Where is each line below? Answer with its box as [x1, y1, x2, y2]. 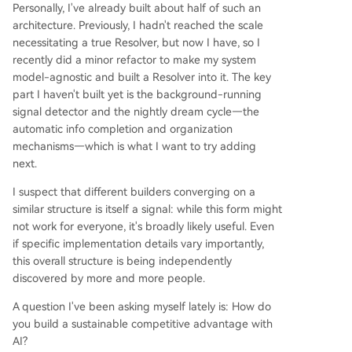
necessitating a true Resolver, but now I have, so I [13, 36, 260, 49]
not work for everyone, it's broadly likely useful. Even [13, 220, 274, 233]
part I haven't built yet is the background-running [13, 88, 262, 101]
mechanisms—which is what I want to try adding [13, 140, 256, 152]
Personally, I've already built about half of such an [13, 2, 261, 14]
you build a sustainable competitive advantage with [13, 317, 273, 330]
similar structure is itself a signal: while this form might [13, 203, 282, 215]
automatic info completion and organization [13, 123, 233, 135]
